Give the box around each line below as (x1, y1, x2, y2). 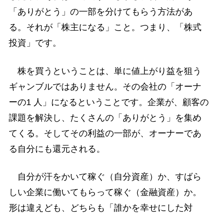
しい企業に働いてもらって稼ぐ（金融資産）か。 (8, 187, 201, 197)
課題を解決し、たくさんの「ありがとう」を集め (8, 112, 201, 123)
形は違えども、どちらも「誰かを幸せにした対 (8, 202, 193, 213)
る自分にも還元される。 (8, 144, 105, 154)
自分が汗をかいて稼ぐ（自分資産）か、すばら (8, 171, 201, 182)
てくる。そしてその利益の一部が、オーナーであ (8, 128, 201, 138)
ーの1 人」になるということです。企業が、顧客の (8, 97, 209, 107)
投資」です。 (8, 38, 61, 48)
